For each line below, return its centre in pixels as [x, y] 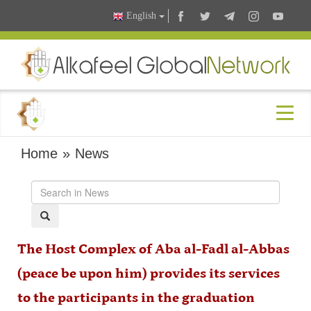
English [141, 16]
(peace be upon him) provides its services [149, 275]
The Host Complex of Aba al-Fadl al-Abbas [153, 250]
